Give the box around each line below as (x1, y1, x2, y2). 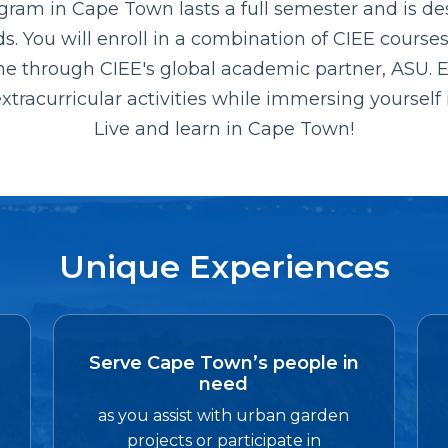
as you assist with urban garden (98, 406, 350, 426)
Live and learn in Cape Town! (94, 117, 354, 140)
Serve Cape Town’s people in (88, 352, 359, 375)
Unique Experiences (58, 246, 390, 286)
